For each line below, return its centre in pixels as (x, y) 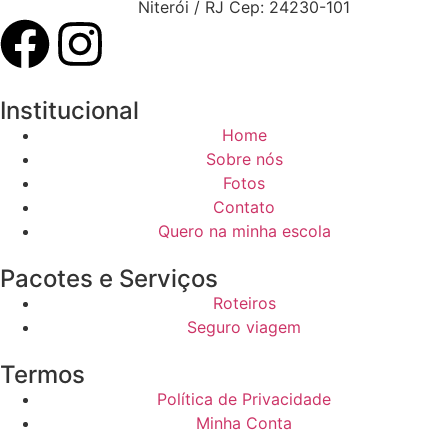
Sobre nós (244, 159)
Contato (244, 207)
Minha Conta (244, 423)
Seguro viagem (244, 327)
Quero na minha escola (244, 231)
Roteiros (244, 303)
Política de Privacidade (244, 399)
